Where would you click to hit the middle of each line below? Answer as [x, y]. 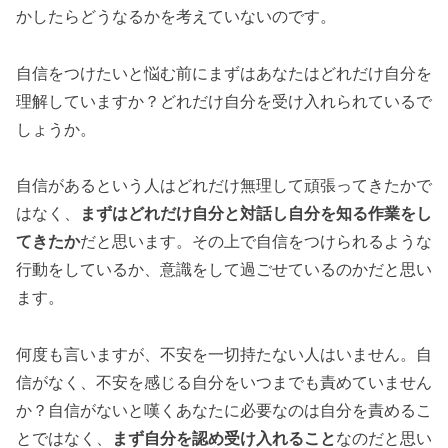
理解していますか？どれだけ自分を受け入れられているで [224, 101]
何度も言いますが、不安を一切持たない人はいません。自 [224, 355]
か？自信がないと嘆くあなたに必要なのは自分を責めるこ [224, 411]
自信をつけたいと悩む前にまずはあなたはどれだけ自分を [224, 73]
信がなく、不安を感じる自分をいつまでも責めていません [224, 383]
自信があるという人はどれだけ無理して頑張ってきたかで [224, 186]
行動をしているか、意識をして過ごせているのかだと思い [224, 270]
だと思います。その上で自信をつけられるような [256, 242]
